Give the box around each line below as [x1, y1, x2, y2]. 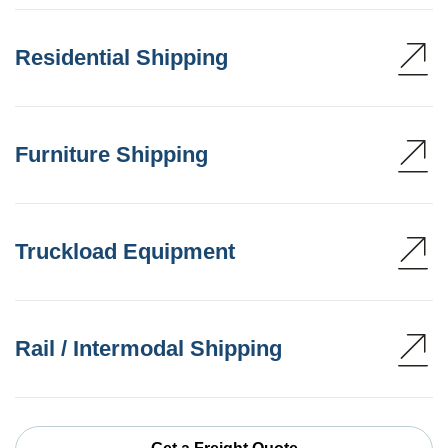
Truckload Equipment [15, 238, 235, 264]
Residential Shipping [15, 44, 228, 70]
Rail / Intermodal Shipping [15, 335, 282, 361]
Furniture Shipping [15, 141, 208, 167]
